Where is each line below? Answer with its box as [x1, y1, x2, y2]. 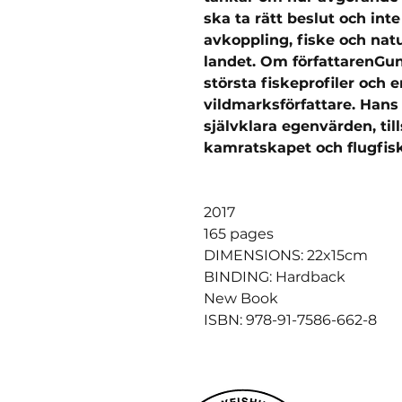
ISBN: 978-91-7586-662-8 [204, 310, 377, 328]
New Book [204, 289, 278, 307]
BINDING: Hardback [204, 267, 345, 285]
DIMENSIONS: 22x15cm [204, 246, 368, 264]
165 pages [204, 224, 274, 242]
